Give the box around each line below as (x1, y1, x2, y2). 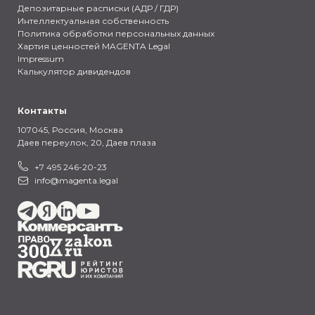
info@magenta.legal (34, 175, 118, 186)
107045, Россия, (18, 124, 87, 135)
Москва (89, 124, 123, 135)
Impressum (18, 53, 64, 64)
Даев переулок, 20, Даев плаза (18, 137, 156, 148)
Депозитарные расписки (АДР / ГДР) (18, 3, 179, 13)
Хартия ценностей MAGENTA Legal (18, 41, 170, 51)
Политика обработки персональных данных (18, 28, 214, 39)
